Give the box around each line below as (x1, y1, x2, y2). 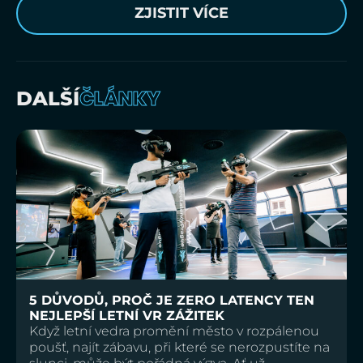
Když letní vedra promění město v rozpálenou (29, 322, 319, 339)
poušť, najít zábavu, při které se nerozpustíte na (29, 339, 330, 355)
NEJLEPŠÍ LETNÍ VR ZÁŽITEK (29, 307, 224, 323)
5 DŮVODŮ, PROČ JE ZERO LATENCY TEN (29, 292, 314, 308)
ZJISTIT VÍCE (135, 3, 228, 22)
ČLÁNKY (79, 84, 160, 112)
